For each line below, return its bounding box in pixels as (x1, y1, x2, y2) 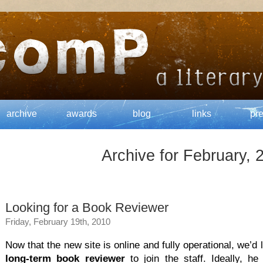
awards (66, 109, 97, 119)
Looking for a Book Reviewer (5, 200, 168, 215)
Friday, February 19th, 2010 (5, 217, 110, 227)
